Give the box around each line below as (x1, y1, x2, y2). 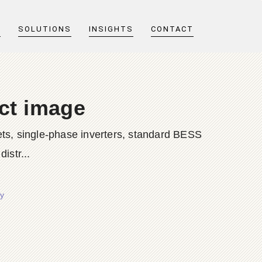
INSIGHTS (89, 25, 133, 33)
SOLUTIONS (18, 25, 71, 33)
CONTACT (151, 25, 194, 33)
